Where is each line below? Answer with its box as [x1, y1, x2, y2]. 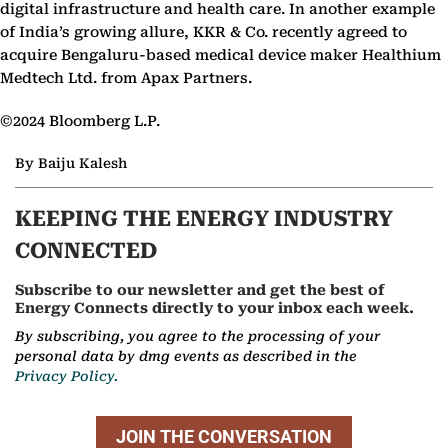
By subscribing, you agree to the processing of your [15, 327, 380, 344]
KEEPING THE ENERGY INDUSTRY [15, 206, 393, 232]
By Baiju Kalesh [15, 155, 127, 172]
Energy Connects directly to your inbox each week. [15, 300, 414, 318]
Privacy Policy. [15, 367, 118, 384]
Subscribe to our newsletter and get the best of [15, 282, 385, 300]
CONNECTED [15, 238, 157, 264]
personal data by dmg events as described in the [15, 347, 357, 364]
